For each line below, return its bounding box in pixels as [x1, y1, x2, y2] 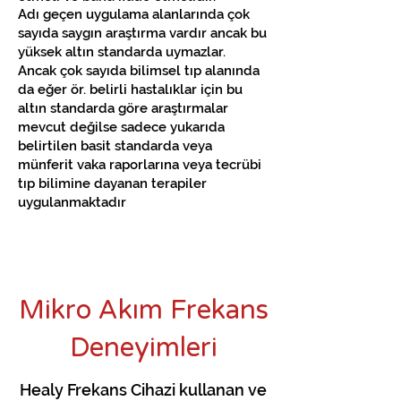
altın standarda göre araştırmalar [18, 100, 228, 116]
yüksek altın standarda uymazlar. [18, 44, 226, 60]
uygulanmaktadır [18, 194, 126, 210]
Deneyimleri [69, 331, 218, 364]
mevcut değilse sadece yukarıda [18, 119, 225, 135]
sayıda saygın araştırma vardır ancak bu [18, 25, 267, 41]
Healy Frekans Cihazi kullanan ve [20, 380, 267, 399]
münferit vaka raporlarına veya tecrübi [18, 157, 261, 173]
